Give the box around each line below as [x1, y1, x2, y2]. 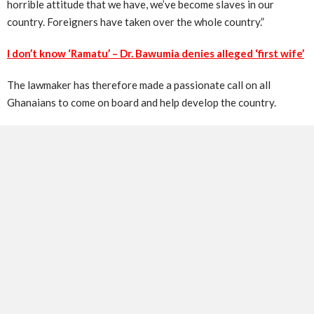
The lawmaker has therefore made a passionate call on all [7, 78, 271, 92]
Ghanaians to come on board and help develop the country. [7, 96, 276, 109]
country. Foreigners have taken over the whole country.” [7, 15, 264, 29]
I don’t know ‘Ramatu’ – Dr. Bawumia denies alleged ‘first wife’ [7, 47, 304, 60]
